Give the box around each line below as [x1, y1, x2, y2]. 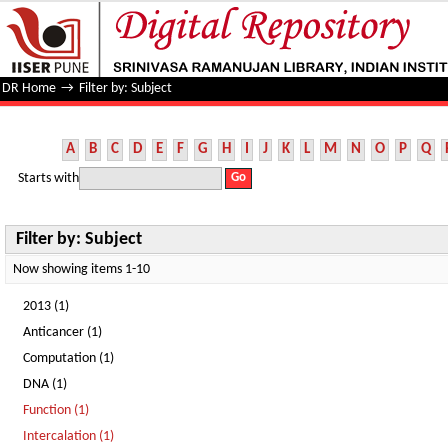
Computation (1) [23, 352, 114, 365]
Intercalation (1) [23, 430, 114, 443]
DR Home [2, 82, 56, 95]
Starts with [18, 171, 79, 185]
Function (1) [23, 404, 89, 417]
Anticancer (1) [23, 326, 102, 339]
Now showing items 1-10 [13, 263, 150, 276]
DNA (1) [23, 378, 67, 391]
